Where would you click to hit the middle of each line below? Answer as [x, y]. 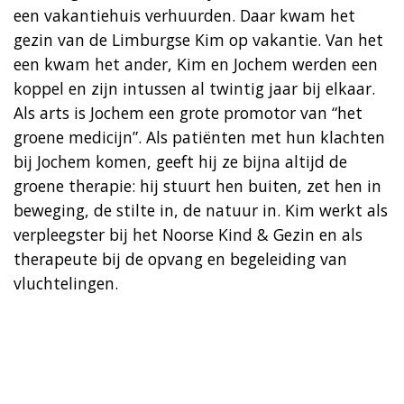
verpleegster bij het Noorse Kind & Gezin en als [188, 234]
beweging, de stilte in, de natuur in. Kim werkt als [201, 210]
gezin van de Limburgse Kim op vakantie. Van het [198, 39]
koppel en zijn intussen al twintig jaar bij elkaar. [194, 88]
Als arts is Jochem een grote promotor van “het [188, 112]
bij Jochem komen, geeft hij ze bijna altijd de [180, 161]
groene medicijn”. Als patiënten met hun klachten [199, 137]
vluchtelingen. [66, 283]
